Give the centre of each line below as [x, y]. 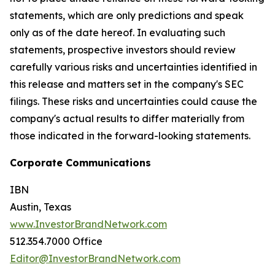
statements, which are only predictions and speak [127, 15]
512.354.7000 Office [56, 241]
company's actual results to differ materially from [127, 118]
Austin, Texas [41, 207]
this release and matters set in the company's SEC [127, 84]
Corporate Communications [80, 163]
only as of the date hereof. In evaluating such [118, 33]
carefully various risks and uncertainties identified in [134, 67]
